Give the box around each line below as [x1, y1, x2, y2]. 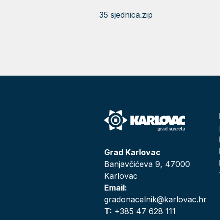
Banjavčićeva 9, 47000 [104, 159, 190, 169]
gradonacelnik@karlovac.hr [104, 194, 207, 204]
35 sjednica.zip [99, 10, 153, 20]
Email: [104, 182, 127, 192]
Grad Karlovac [104, 147, 161, 157]
